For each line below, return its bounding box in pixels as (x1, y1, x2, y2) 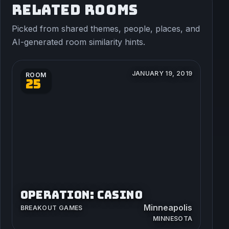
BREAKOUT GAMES (20, 203, 83, 212)
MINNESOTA (153, 214, 193, 222)
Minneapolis (144, 202, 193, 213)
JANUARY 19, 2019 (131, 69, 193, 77)
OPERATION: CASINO (20, 188, 143, 202)
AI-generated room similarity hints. (11, 37, 145, 48)
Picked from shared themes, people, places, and (11, 24, 200, 34)
